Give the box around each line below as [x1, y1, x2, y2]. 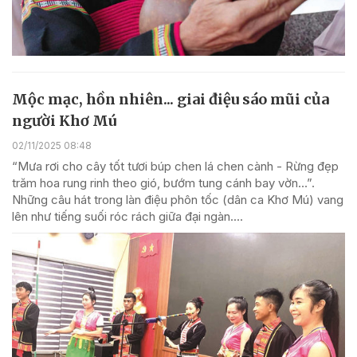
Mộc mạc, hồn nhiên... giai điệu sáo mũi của [12, 89, 329, 108]
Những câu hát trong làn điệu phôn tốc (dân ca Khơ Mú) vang [12, 192, 343, 208]
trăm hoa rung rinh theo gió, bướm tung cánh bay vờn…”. [12, 175, 315, 191]
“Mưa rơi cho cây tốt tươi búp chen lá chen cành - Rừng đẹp [12, 159, 339, 175]
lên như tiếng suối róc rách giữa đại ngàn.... [12, 209, 243, 225]
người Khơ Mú [12, 111, 116, 130]
